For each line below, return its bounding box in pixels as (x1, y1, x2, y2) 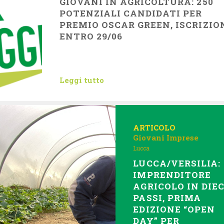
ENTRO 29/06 (59, 30, 123, 42)
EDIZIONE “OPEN (133, 203, 215, 215)
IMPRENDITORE (133, 169, 211, 180)
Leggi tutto (59, 75, 104, 85)
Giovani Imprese (133, 132, 199, 142)
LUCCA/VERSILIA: (133, 157, 220, 169)
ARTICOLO (133, 122, 176, 132)
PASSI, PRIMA (133, 192, 201, 203)
